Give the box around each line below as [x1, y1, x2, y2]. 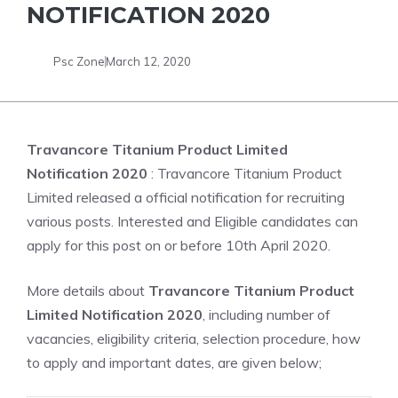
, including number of [203, 306, 330, 323]
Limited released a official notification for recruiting [27, 188, 345, 206]
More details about [27, 282, 148, 299]
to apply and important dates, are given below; [27, 354, 322, 371]
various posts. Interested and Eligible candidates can [27, 212, 358, 230]
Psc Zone [53, 53, 105, 68]
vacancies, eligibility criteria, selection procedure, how [27, 330, 361, 347]
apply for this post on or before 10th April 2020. [27, 236, 330, 254]
